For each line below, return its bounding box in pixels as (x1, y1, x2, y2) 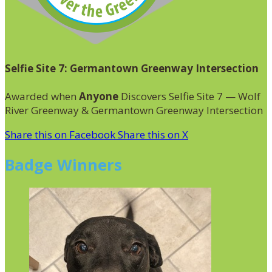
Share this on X (118, 127, 188, 141)
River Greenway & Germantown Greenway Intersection (5, 103, 263, 117)
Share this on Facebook (5, 127, 118, 141)
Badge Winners (5, 154, 122, 175)
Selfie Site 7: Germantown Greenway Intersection (5, 61, 259, 76)
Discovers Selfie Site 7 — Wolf (118, 89, 260, 103)
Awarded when (5, 89, 79, 103)
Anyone (79, 89, 118, 103)
